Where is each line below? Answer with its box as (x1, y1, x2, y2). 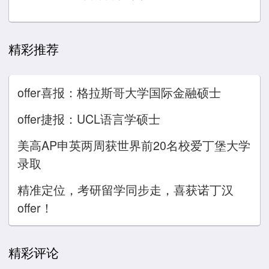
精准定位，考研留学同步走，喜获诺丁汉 (17, 181, 234, 199)
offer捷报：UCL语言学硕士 (17, 110, 160, 128)
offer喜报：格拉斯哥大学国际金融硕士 (17, 83, 221, 101)
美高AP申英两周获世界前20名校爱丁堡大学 (17, 136, 250, 154)
